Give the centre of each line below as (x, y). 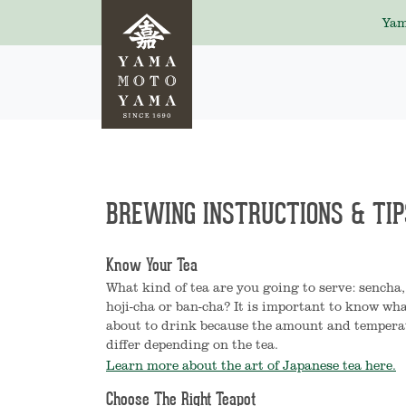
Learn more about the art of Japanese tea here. (251, 365)
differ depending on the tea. (192, 344)
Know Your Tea (152, 266)
